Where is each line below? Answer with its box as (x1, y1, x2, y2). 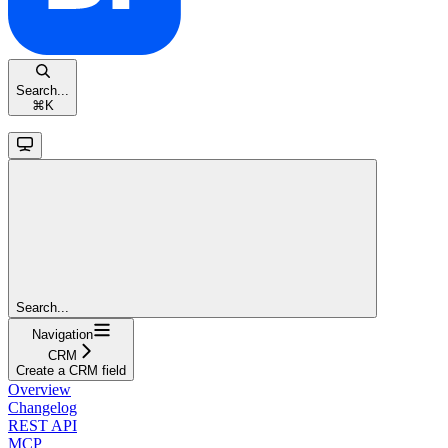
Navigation (31, 326, 93, 342)
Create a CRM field (16, 362, 126, 378)
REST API (8, 416, 77, 434)
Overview (8, 380, 71, 398)
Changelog (8, 398, 77, 416)
